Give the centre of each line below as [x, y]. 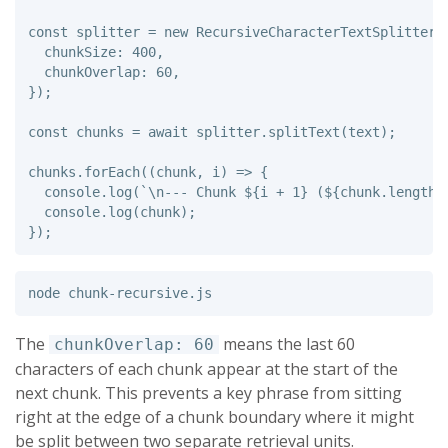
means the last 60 [287, 344]
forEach [111, 171]
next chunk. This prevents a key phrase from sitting [208, 393]
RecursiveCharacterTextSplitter [315, 31]
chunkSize [79, 51]
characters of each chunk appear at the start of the [206, 369]
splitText [303, 131]
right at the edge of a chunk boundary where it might [214, 417]
